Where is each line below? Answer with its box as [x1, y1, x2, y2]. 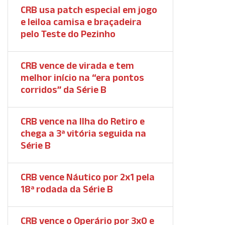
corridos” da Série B [21, 84, 106, 95]
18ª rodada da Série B [21, 183, 113, 194]
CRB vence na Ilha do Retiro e [21, 116, 145, 127]
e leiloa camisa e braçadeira [21, 16, 142, 27]
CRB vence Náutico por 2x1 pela [21, 171, 155, 182]
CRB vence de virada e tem [21, 60, 134, 71]
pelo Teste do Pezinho [21, 28, 116, 39]
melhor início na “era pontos [21, 72, 144, 83]
